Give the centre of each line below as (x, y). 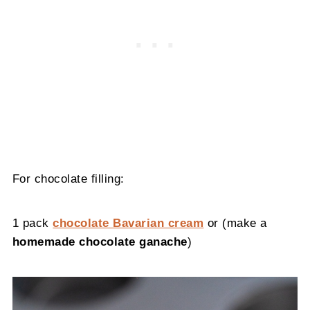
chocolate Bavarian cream (128, 223)
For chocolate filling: (68, 179)
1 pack (33, 223)
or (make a (235, 223)
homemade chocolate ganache (100, 242)
